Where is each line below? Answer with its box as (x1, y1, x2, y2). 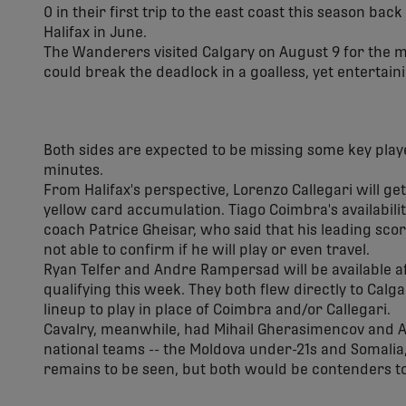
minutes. (43, 163, 103, 178)
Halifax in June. (43, 25, 147, 40)
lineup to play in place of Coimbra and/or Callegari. (43, 303, 391, 317)
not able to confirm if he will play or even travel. (43, 243, 370, 257)
